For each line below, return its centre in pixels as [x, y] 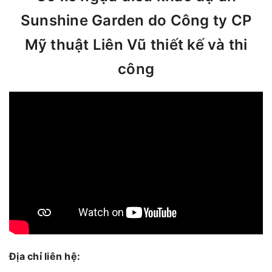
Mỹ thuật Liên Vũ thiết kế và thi [136, 45]
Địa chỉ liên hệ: [45, 256]
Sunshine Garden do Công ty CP [136, 21]
